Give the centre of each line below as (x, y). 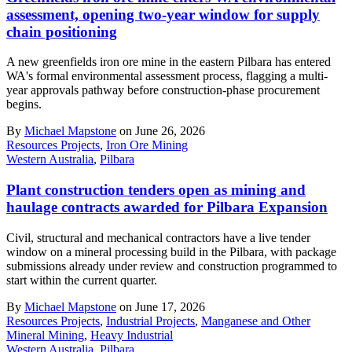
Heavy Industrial (132, 335)
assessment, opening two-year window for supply (163, 14)
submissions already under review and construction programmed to (172, 266)
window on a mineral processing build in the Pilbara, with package (171, 251)
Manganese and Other (256, 321)
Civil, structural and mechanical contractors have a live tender (158, 237)
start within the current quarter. (82, 280)
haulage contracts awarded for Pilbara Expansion (167, 207)
